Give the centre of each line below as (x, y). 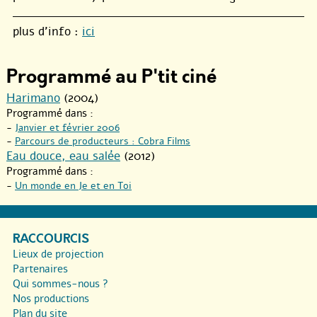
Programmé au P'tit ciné (111, 76)
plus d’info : (47, 31)
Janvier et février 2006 (67, 127)
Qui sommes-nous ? (60, 283)
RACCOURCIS (51, 238)
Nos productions (51, 298)
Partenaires (40, 269)
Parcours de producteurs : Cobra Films (103, 141)
